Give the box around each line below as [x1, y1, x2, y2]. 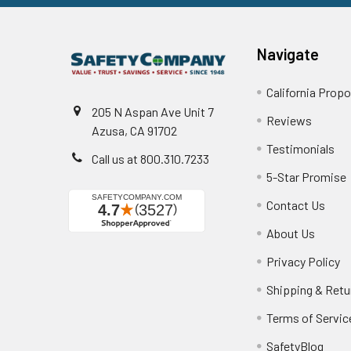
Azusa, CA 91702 [92, 122, 177, 138]
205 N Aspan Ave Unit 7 [92, 103, 214, 119]
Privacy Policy [266, 253, 341, 269]
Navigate [257, 44, 320, 63]
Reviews [266, 112, 313, 128]
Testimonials [266, 140, 335, 156]
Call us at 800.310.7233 [92, 150, 209, 166]
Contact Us [266, 197, 326, 212]
